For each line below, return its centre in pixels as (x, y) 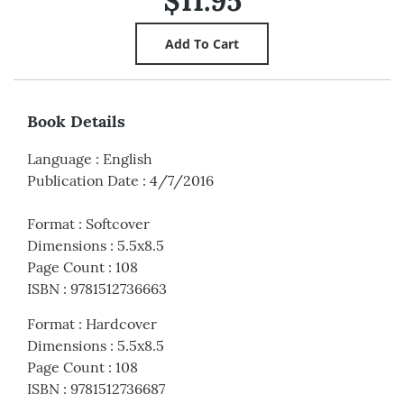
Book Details (76, 122)
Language (60, 159)
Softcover (118, 224)
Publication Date (83, 181)
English (128, 159)
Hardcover (121, 324)
